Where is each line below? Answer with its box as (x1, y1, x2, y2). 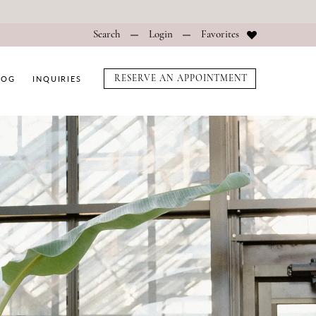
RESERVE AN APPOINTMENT (114, 74, 248, 84)
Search (92, 29, 121, 40)
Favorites (200, 29, 239, 40)
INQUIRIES (32, 73, 82, 84)
